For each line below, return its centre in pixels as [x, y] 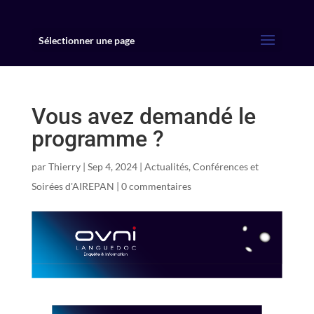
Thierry [64, 166]
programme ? [97, 139]
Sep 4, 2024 [112, 166]
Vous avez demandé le [143, 116]
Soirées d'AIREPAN [73, 186]
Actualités [166, 166]
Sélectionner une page [86, 40]
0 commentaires [156, 186]
